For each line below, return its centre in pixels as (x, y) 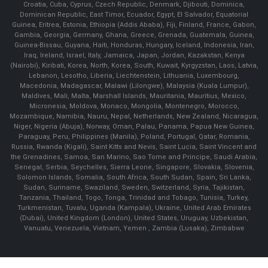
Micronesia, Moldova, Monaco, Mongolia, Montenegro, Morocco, (134, 106)
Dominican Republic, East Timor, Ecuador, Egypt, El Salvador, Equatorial (134, 15)
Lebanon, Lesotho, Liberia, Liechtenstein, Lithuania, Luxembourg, (134, 76)
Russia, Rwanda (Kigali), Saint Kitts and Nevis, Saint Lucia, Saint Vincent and (134, 147)
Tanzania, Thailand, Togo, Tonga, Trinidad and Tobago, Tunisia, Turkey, (134, 198)
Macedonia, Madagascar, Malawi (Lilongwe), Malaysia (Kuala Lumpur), (134, 86)
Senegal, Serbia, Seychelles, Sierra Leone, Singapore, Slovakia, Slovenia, (134, 167)
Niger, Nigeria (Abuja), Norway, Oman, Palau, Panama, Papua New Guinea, (134, 127)
